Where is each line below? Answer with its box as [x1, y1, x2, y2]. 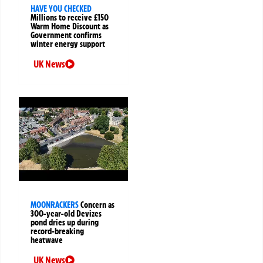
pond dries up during [31, 217, 99, 228]
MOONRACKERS [31, 199, 79, 210]
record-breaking [31, 225, 84, 237]
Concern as [80, 199, 114, 210]
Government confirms [31, 29, 102, 41]
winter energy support [31, 38, 105, 49]
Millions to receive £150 [31, 12, 109, 23]
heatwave [31, 234, 63, 245]
